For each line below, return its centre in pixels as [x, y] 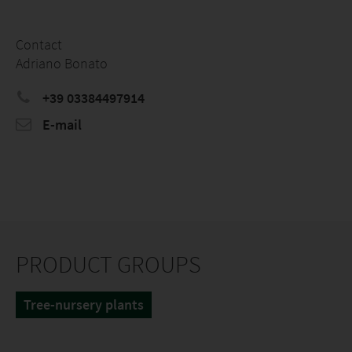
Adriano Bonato [62, 63]
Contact [39, 44]
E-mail [60, 125]
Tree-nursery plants [84, 304]
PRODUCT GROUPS [108, 264]
